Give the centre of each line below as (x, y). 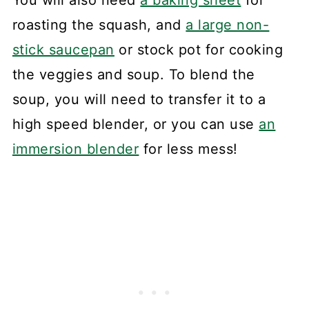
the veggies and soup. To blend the (133, 74)
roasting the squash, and (99, 24)
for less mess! (188, 149)
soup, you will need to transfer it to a (139, 99)
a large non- (228, 24)
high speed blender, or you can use (136, 124)
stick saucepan (63, 49)
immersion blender (76, 149)
